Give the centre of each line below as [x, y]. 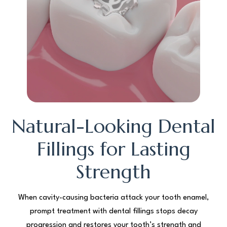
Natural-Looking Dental [113, 126]
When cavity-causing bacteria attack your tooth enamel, [113, 198]
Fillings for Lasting [113, 149]
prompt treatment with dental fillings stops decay [113, 211]
